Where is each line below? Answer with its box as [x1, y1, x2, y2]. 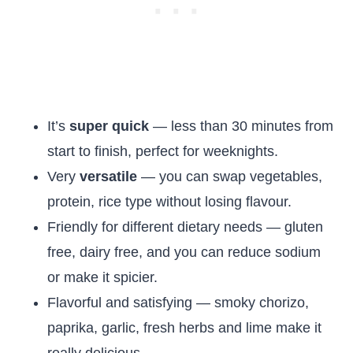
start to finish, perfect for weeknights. [47, 143, 278, 159]
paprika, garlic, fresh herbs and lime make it [47, 320, 321, 336]
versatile [80, 169, 137, 184]
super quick [69, 118, 149, 134]
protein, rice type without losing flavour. [47, 194, 292, 210]
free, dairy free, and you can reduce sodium [47, 244, 321, 260]
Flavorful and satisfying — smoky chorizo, [47, 295, 309, 310]
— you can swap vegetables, [137, 169, 322, 184]
